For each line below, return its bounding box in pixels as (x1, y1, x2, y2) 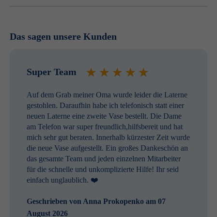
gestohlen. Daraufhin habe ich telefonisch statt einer (27, 101, 184, 110)
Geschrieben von (27, 197, 81, 206)
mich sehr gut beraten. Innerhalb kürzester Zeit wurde (27, 133, 190, 142)
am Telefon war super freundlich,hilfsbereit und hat (27, 123, 183, 131)
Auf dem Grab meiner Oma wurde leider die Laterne (27, 91, 187, 99)
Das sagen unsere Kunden (10, 31, 117, 42)
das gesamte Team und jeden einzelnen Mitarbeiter (27, 155, 181, 163)
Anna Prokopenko (83, 197, 146, 206)
